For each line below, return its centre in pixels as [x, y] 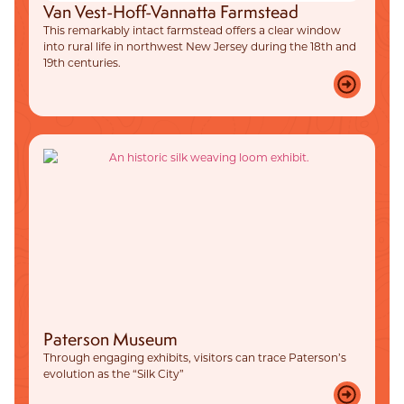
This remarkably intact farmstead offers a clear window [192, 30]
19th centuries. [82, 63]
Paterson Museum [110, 339]
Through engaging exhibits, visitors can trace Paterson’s [195, 357]
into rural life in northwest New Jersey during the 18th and [200, 46]
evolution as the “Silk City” [114, 373]
